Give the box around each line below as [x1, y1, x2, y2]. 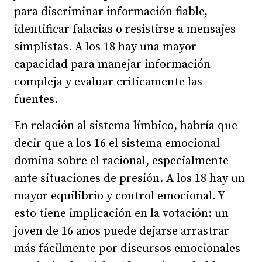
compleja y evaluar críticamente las [14, 74, 202, 89]
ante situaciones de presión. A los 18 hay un [14, 171, 245, 186]
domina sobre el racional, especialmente [14, 153, 229, 168]
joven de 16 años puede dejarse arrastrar [14, 223, 229, 239]
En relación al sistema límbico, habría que [14, 118, 237, 133]
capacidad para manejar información [14, 57, 211, 72]
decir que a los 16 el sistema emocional [14, 136, 220, 151]
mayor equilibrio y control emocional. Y [14, 188, 225, 204]
